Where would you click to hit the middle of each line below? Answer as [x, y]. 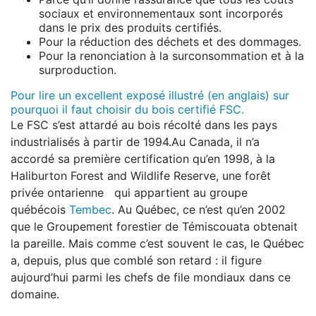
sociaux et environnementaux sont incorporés [161, 13]
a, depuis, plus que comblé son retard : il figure [136, 260]
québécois [40, 209]
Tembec [90, 209]
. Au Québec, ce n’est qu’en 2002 [199, 209]
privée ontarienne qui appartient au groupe [129, 193]
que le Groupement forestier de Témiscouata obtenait [154, 226]
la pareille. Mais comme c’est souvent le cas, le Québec [157, 243]
